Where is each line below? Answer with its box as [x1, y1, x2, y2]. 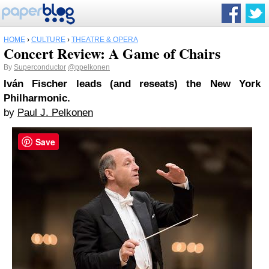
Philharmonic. [4, 92, 70, 104]
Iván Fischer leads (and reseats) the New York [4, 78, 261, 89]
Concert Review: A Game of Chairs [4, 43, 220, 64]
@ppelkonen [68, 63, 110, 71]
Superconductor [14, 63, 66, 71]
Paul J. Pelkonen [17, 107, 93, 118]
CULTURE [31, 35, 65, 44]
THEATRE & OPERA [71, 35, 138, 44]
